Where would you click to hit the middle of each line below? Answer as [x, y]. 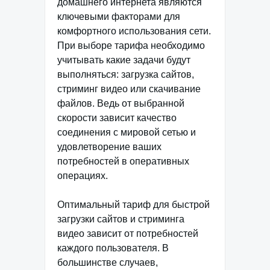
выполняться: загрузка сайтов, [126, 74]
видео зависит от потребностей [128, 234]
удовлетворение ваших [109, 147]
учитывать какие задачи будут [124, 60]
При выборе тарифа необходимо [131, 46]
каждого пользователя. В [113, 248]
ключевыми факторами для [119, 17]
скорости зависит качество [117, 118]
